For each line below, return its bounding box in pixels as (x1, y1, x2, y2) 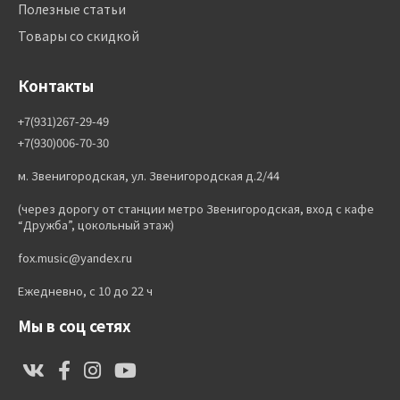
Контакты (18, 74, 94, 96)
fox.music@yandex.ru (18, 249, 132, 266)
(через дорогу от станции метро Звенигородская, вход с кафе (18, 200, 374, 217)
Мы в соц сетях (18, 314, 131, 337)
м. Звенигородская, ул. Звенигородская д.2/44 (18, 167, 279, 184)
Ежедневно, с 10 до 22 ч (18, 282, 153, 299)
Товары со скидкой (18, 27, 139, 45)
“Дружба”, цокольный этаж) (18, 216, 174, 233)
